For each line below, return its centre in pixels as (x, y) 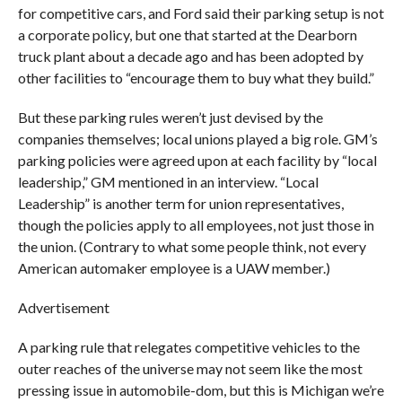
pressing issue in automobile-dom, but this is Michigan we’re (201, 390)
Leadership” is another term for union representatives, (180, 204)
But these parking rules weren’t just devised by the (170, 118)
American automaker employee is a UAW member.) (174, 268)
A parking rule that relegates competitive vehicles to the (188, 347)
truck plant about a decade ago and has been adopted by (190, 57)
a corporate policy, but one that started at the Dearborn (187, 35)
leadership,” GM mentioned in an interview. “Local (168, 182)
